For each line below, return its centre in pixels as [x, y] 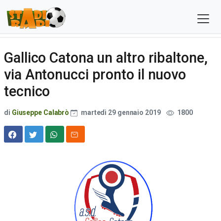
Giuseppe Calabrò [40, 112]
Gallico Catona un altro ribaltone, [106, 58]
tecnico [27, 91]
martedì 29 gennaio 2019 [121, 112]
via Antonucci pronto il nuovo [95, 74]
